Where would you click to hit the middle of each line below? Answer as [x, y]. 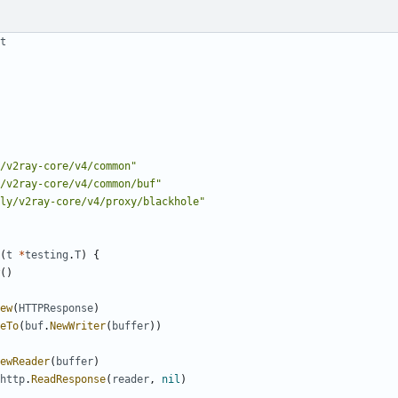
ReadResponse [68, 380]
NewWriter [78, 326]
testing [47, 255]
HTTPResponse [56, 309]
